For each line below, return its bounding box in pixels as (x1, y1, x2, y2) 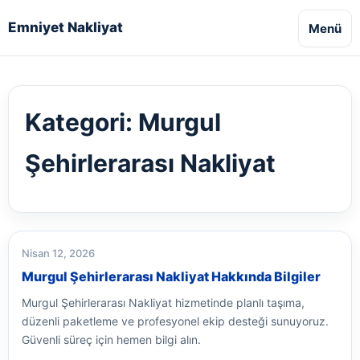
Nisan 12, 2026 (22, 247, 95, 260)
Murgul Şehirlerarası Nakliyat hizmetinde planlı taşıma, (22, 296, 305, 309)
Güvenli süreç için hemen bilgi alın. (22, 333, 201, 346)
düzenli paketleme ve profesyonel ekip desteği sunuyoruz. (22, 314, 329, 328)
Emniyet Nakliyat (8, 19, 123, 35)
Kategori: (25, 108, 138, 137)
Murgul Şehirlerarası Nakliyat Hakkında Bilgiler (22, 268, 321, 284)
